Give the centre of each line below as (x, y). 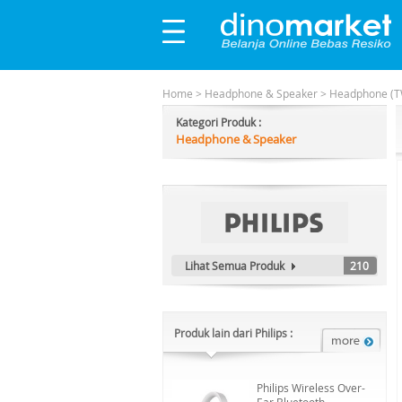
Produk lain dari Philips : (233, 333)
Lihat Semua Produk (235, 266)
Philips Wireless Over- (311, 388)
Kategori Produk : (218, 122)
